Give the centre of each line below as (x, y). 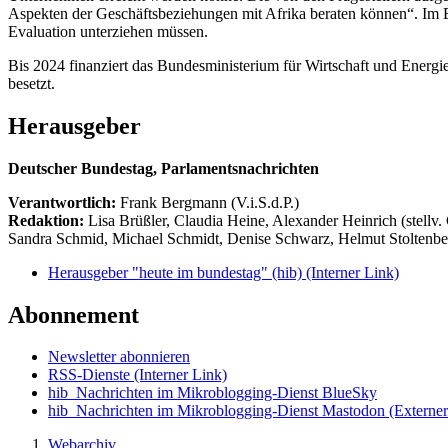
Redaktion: (48, 220)
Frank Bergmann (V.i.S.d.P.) (209, 202)
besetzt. (31, 83)
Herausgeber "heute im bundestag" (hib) (177, 272)
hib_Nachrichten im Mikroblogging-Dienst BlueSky (212, 393)
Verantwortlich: (62, 202)
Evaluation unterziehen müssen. (108, 31)
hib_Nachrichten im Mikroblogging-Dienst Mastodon (216, 411)
